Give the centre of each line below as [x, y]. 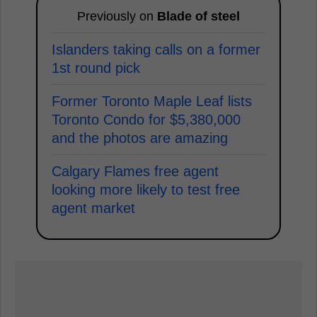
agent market [93, 208]
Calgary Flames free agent [135, 171]
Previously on [117, 16]
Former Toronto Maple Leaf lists [152, 101]
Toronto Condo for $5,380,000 [146, 120]
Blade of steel [198, 16]
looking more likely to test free [146, 190]
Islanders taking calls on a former [156, 50]
